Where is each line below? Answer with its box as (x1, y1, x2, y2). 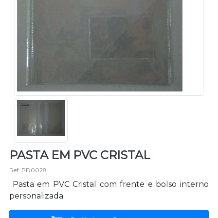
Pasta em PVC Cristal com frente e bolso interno (9, 180, 209, 189)
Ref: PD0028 (9, 166, 47, 174)
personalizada (9, 191, 63, 201)
